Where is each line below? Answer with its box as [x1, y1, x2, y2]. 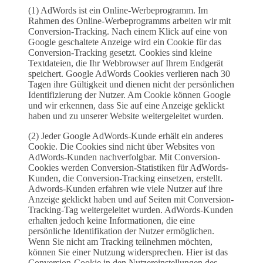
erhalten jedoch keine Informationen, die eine [28, 215, 195, 226]
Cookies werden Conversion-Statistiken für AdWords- [28, 163, 228, 173]
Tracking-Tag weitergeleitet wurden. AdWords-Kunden [28, 205, 233, 215]
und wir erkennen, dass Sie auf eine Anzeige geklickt [28, 100, 224, 111]
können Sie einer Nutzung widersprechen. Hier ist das [28, 247, 228, 258]
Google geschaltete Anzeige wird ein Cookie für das [28, 37, 221, 48]
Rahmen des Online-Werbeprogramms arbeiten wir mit [28, 16, 231, 26]
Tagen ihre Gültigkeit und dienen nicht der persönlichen [28, 79, 234, 90]
